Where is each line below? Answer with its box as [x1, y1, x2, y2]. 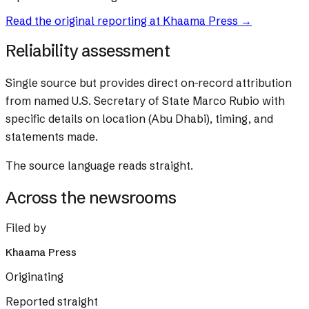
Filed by [6, 221, 46, 235]
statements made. [6, 130, 98, 144]
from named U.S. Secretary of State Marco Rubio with [6, 94, 285, 108]
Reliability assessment [6, 41, 170, 61]
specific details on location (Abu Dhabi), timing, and [6, 112, 273, 126]
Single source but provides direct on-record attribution [6, 76, 292, 90]
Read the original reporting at [6, 14, 163, 28]
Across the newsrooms [6, 188, 177, 208]
